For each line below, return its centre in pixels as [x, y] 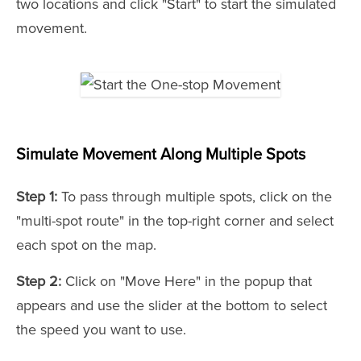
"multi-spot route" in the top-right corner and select [175, 220]
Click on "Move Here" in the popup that [187, 281]
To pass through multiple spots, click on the [195, 196]
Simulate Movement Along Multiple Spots [161, 154]
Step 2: [39, 281]
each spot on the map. [86, 245]
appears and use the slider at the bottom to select [172, 305]
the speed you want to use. [101, 329]
